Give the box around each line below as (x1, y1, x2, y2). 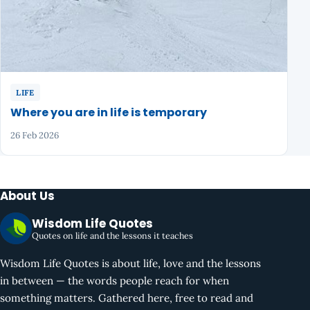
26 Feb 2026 (10, 129, 60, 141)
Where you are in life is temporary (10, 104, 208, 120)
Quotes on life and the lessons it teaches (32, 229, 193, 241)
